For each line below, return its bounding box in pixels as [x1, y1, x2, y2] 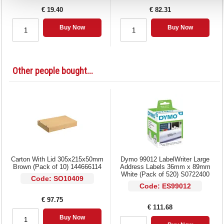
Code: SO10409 [30, 174, 83, 182]
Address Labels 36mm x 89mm [119, 162, 210, 170]
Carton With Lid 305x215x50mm [10, 155, 103, 163]
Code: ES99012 [139, 181, 191, 190]
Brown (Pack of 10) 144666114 [12, 162, 101, 170]
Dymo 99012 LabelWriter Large [120, 155, 210, 163]
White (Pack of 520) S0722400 [120, 170, 209, 178]
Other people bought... [12, 65, 93, 76]
